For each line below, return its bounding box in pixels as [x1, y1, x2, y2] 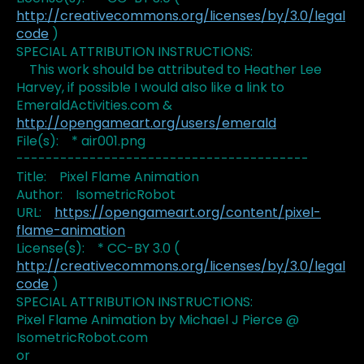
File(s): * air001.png [16, 132, 145, 151]
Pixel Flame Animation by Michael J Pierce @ [16, 310, 299, 330]
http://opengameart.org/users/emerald [16, 114, 276, 133]
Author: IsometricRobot [16, 185, 175, 205]
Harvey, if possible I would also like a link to [16, 78, 284, 97]
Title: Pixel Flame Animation [16, 167, 199, 187]
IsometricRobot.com [16, 328, 148, 348]
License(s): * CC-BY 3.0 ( [16, 239, 180, 258]
